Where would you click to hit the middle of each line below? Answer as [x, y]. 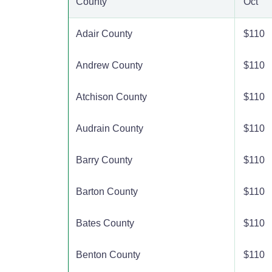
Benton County [108, 255]
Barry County [104, 160]
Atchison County [111, 97]
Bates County [105, 223]
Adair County [104, 34]
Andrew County [109, 65]
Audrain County [110, 128]
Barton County [107, 192]
